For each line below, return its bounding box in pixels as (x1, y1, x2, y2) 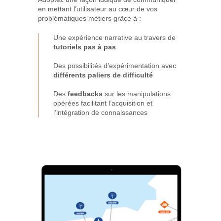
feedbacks (68, 89, 103, 98)
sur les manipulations (103, 89, 171, 98)
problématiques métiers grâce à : (38, 14, 142, 22)
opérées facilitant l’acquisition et (53, 99, 153, 107)
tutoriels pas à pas (53, 42, 116, 51)
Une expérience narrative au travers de (53, 33, 176, 41)
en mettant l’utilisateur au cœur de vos (38, 4, 158, 13)
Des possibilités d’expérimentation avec (53, 61, 177, 70)
